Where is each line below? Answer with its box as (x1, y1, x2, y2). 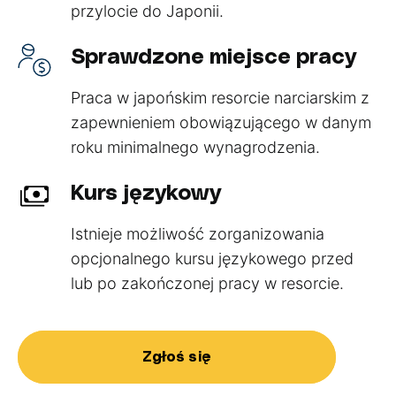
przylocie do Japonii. (71, 2, 224, 20)
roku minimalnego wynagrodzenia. (71, 138, 320, 156)
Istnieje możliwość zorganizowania (71, 225, 324, 243)
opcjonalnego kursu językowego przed (71, 249, 354, 268)
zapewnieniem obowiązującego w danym (71, 113, 371, 132)
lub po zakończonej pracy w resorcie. (71, 274, 344, 293)
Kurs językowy (71, 183, 221, 204)
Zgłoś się (141, 350, 212, 364)
